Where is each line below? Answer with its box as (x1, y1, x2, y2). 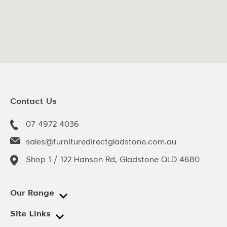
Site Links (10, 210, 51, 218)
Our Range (10, 189, 54, 198)
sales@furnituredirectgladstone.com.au (26, 138, 177, 146)
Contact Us (10, 97, 57, 106)
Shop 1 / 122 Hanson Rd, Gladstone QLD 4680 (26, 156, 200, 164)
